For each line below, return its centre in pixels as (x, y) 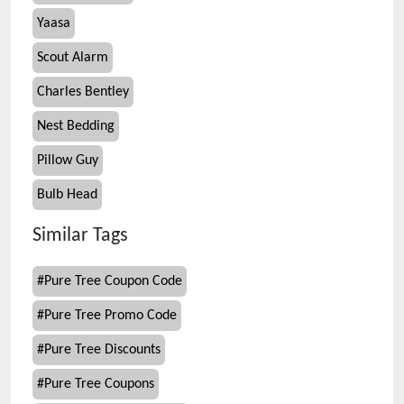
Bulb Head (67, 195)
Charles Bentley (83, 92)
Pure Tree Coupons (99, 384)
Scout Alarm (73, 58)
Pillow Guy (68, 161)
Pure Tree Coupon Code (113, 281)
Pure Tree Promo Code (110, 316)
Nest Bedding (76, 126)
